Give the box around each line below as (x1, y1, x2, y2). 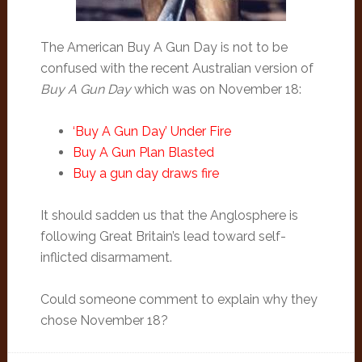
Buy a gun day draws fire (72, 166, 219, 181)
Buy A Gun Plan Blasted (72, 145, 214, 160)
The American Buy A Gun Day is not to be (40, 40, 288, 55)
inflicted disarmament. (40, 250, 172, 265)
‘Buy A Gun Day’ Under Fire (72, 124, 231, 139)
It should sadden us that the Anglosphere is (40, 208, 298, 223)
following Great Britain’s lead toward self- (40, 229, 286, 244)
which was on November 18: (130, 82, 301, 97)
